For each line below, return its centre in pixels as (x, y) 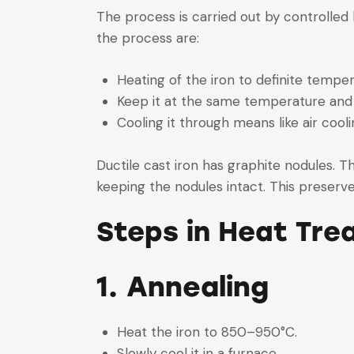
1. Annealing (191, 286)
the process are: (148, 38)
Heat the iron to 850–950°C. (211, 331)
